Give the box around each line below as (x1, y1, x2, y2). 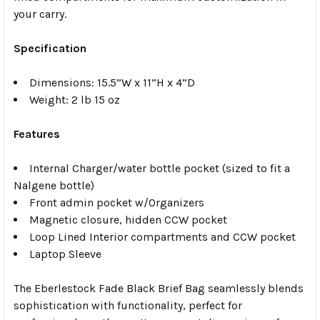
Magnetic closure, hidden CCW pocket (29, 212, 227, 226)
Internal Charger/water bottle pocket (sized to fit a (29, 161, 290, 175)
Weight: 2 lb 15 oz (29, 92, 120, 106)
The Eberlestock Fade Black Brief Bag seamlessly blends (14, 281, 304, 295)
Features (14, 126, 60, 141)
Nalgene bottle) (14, 178, 94, 192)
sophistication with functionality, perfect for (14, 298, 242, 312)
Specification (14, 41, 86, 55)
